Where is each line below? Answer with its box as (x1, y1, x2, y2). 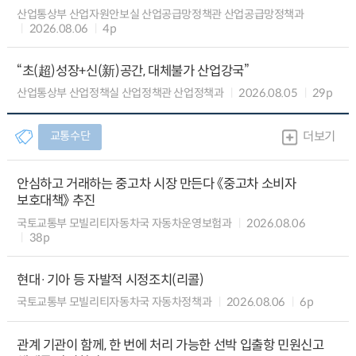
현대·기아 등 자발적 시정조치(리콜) (16, 271, 204, 288)
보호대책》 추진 (16, 192, 96, 210)
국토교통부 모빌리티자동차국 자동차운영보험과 (16, 215, 232, 230)
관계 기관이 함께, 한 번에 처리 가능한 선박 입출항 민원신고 (16, 336, 324, 354)
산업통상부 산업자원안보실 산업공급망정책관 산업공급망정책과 (16, 6, 304, 21)
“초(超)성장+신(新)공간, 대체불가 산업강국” (16, 63, 250, 80)
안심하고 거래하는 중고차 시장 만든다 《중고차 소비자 (16, 176, 296, 193)
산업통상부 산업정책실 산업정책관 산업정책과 (16, 86, 224, 101)
